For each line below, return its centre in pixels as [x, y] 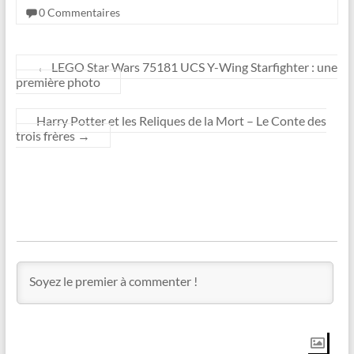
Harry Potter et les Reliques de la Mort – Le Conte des [181, 120]
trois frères [46, 135]
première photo [58, 81]
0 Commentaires [79, 12]
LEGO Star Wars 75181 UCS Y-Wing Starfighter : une [193, 66]
